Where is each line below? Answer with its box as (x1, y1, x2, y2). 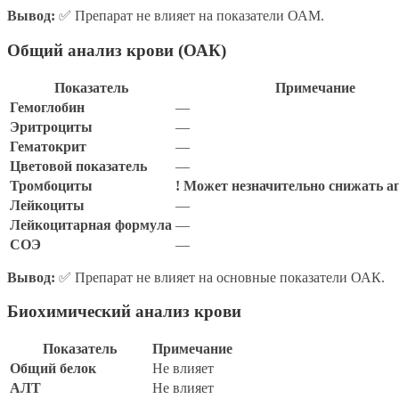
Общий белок (10, 361, 96, 377)
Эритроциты (10, 118, 93, 134)
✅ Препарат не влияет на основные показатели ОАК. (55, 269, 385, 285)
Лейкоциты (10, 197, 85, 213)
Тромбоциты (10, 177, 93, 193)
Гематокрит (10, 138, 86, 154)
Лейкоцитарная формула (10, 216, 172, 232)
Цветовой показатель (10, 158, 147, 174)
